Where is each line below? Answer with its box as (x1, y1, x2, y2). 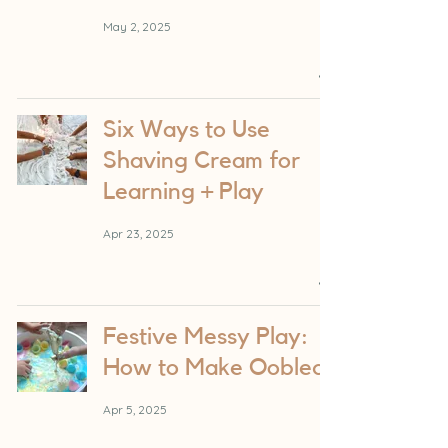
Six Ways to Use (103, 118, 270, 143)
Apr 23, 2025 (103, 225, 174, 241)
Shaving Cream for (103, 149, 300, 174)
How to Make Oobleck (103, 356, 336, 381)
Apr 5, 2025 (103, 401, 167, 417)
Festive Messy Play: (103, 325, 308, 350)
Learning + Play (103, 180, 264, 205)
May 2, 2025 (103, 18, 171, 34)
